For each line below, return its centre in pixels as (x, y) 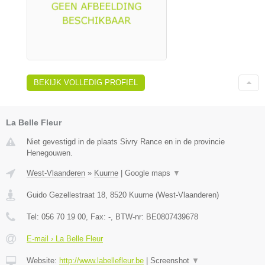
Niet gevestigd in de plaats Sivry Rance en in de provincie (126, 142)
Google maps (149, 173)
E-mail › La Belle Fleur (65, 239)
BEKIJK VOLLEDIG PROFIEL (86, 83)
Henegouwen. (50, 153)
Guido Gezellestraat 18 (66, 195)
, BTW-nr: (128, 217)
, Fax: (97, 217)
